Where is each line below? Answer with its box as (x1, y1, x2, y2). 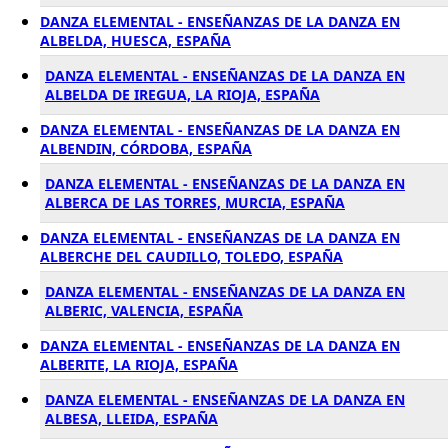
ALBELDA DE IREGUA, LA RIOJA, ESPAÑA (45, 85, 320, 104)
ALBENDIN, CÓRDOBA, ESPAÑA (40, 139, 252, 158)
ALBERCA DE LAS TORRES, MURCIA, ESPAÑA (45, 193, 345, 212)
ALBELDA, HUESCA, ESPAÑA (40, 31, 231, 50)
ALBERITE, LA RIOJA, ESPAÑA (40, 355, 238, 374)
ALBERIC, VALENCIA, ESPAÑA (45, 301, 243, 320)
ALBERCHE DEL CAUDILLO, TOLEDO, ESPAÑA (40, 247, 343, 266)
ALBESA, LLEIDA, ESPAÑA (45, 409, 218, 428)
